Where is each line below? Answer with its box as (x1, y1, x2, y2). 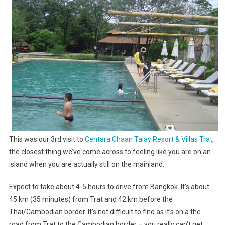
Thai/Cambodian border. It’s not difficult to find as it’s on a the (9, 208, 201, 216)
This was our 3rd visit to (9, 135, 85, 144)
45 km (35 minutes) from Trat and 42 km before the (9, 195, 173, 204)
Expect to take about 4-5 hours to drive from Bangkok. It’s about (9, 183, 209, 191)
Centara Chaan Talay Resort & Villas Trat (84, 135, 212, 144)
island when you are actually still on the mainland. (9, 160, 164, 169)
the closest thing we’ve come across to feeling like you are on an (9, 148, 211, 156)
